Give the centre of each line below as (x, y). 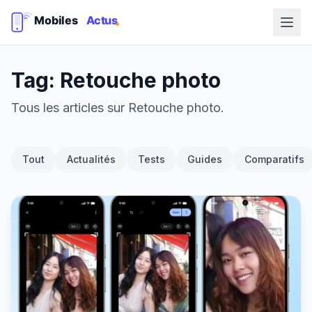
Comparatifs (274, 159)
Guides (205, 159)
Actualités (91, 159)
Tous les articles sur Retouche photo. (118, 108)
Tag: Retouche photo (116, 80)
